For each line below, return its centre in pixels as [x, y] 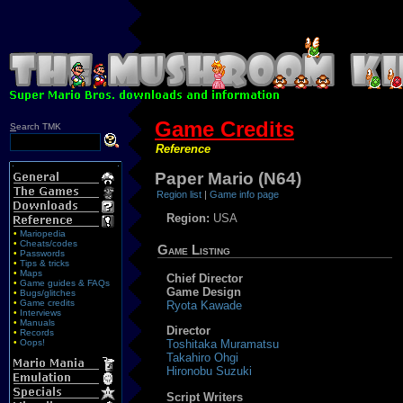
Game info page [245, 195]
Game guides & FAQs [65, 282]
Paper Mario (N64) [228, 179]
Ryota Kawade [205, 306]
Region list [179, 195]
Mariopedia [43, 233]
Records [37, 332]
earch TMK [39, 126]
